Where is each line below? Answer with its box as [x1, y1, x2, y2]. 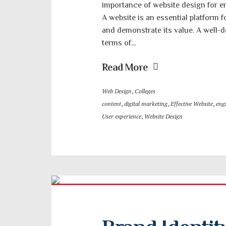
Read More [102, 62, 148, 73]
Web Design [102, 87, 132, 95]
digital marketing [124, 100, 167, 107]
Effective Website [171, 100, 213, 107]
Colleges [135, 87, 155, 95]
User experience [102, 112, 141, 120]
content [102, 100, 121, 107]
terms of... [102, 38, 136, 47]
